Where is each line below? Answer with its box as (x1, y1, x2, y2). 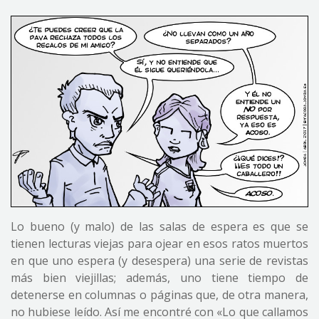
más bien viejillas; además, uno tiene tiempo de (11, 269, 308, 286)
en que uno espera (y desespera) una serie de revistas (11, 252, 308, 268)
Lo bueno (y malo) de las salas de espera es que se (11, 218, 308, 234)
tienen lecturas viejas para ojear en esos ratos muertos (11, 235, 308, 251)
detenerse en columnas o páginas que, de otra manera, (11, 286, 308, 303)
